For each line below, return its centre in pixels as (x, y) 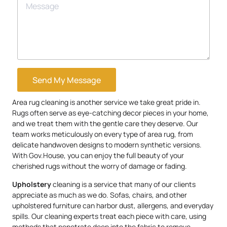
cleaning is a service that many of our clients (123, 184)
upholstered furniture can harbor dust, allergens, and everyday (113, 205)
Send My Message (67, 80)
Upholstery (32, 184)
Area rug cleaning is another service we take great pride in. (106, 102)
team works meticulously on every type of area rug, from (103, 134)
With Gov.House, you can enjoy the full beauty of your (98, 156)
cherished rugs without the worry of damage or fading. (100, 166)
